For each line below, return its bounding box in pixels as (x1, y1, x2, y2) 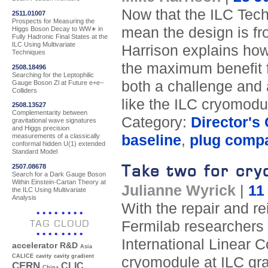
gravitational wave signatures (12, 117, 96, 124)
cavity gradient (54, 253, 94, 260)
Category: (121, 114, 191, 131)
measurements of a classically (12, 132, 100, 140)
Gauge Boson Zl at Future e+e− (12, 78, 103, 86)
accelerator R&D (12, 241, 78, 251)
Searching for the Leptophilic (12, 71, 94, 78)
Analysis (12, 193, 36, 201)
